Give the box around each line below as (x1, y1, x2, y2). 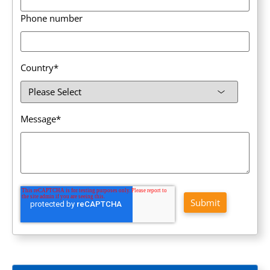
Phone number (20, 12, 83, 25)
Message (20, 113, 56, 125)
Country (20, 61, 54, 74)
